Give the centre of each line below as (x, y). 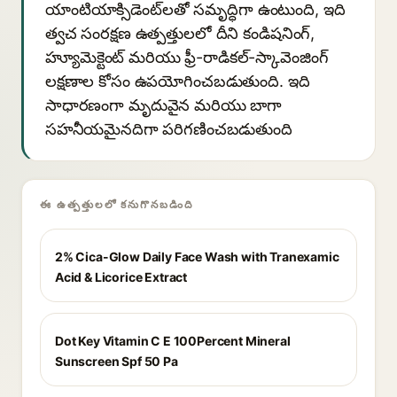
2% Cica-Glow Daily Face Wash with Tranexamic (197, 257)
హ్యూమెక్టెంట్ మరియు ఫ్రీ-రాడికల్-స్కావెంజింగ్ (187, 57)
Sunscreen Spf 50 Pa (117, 361)
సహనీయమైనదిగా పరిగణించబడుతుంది (169, 129)
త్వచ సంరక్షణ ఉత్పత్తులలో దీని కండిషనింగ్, (180, 33)
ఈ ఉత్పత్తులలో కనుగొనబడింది (117, 204)
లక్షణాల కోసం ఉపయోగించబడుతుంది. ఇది (178, 81)
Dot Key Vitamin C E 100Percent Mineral (173, 341)
